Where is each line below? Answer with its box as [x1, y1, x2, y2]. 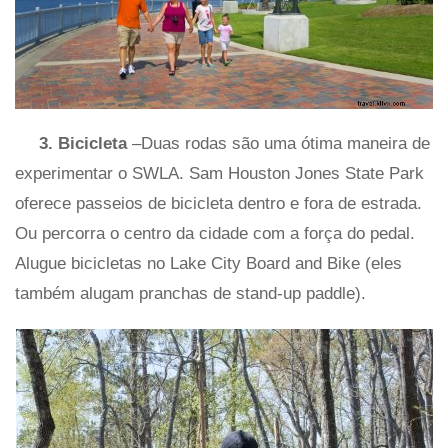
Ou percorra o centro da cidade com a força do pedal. [15, 224, 415, 244]
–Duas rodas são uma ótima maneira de [132, 134, 430, 154]
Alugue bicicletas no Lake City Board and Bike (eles [15, 254, 402, 274]
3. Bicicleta [39, 134, 132, 154]
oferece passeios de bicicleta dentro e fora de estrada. [15, 194, 422, 214]
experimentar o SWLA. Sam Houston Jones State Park [15, 164, 424, 184]
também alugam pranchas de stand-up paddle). [15, 284, 366, 304]
